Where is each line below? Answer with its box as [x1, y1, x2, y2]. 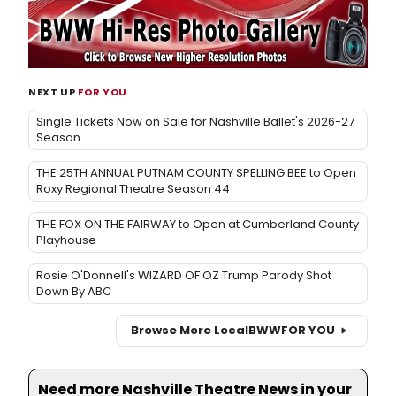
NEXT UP [28, 84, 79, 99]
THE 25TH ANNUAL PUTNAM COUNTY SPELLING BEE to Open [36, 164, 356, 181]
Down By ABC [36, 282, 111, 300]
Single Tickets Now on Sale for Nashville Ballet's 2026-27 [36, 112, 354, 130]
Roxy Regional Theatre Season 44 [36, 179, 230, 197]
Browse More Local [131, 322, 248, 339]
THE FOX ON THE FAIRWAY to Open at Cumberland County [36, 215, 359, 232]
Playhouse [36, 231, 96, 248]
